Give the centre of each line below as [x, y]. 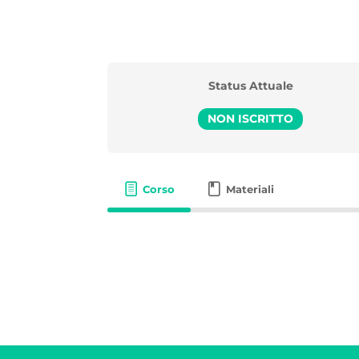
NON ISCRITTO [251, 118]
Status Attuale [250, 85]
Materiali [250, 189]
